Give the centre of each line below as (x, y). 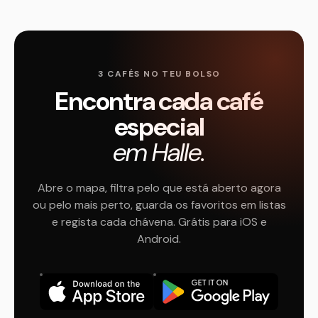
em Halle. (159, 152)
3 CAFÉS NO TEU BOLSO (159, 74)
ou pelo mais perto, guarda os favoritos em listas (159, 205)
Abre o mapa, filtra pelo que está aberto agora (159, 188)
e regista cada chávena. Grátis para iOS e (159, 222)
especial (159, 127)
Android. (159, 239)
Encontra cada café (159, 101)
